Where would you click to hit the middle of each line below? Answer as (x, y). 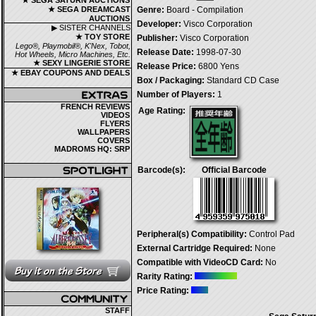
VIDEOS (115, 115)
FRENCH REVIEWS (95, 107)
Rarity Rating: (165, 276)
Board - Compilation (204, 10)
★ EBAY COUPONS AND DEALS (71, 73)
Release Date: (165, 52)
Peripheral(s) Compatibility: (192, 234)
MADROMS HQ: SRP (92, 149)
